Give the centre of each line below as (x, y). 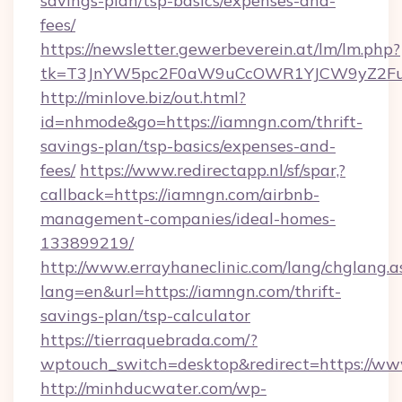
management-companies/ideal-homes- (188, 218)
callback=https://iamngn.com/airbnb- (180, 194)
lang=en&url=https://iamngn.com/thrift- (191, 291)
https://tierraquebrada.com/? (149, 340)
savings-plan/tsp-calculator (145, 315)
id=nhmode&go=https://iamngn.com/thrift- (201, 122)
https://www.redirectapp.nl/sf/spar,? (213, 170)
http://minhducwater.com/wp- (153, 388)
